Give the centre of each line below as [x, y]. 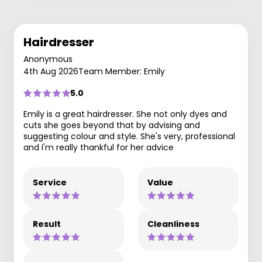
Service [50, 182]
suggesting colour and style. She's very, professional [129, 136]
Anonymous [48, 59]
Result [47, 224]
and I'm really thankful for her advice [99, 147]
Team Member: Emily [122, 71]
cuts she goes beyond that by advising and [112, 125]
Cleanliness [173, 224]
